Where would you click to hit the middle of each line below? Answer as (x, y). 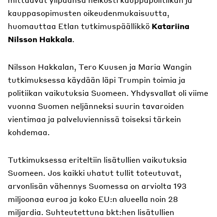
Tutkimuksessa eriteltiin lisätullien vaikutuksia (97, 160)
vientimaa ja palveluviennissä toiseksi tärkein (94, 119)
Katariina (170, 26)
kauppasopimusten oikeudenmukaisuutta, (89, 13)
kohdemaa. (29, 132)
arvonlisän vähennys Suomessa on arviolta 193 (97, 186)
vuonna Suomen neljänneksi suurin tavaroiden (96, 106)
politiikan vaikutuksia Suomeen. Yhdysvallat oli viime (108, 93)
